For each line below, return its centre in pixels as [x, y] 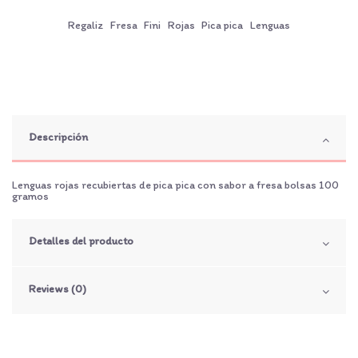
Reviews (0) [58, 289]
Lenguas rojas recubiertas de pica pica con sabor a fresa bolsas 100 [175, 185]
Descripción [58, 137]
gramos [30, 197]
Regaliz [86, 26]
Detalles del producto [81, 241]
